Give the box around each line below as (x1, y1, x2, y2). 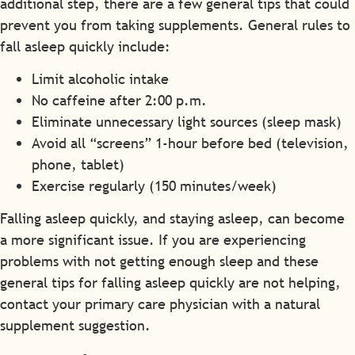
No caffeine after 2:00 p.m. (32, 91, 207, 110)
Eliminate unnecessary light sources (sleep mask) (32, 113, 342, 132)
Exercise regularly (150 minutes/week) (32, 177, 277, 196)
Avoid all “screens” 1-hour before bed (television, (32, 134, 349, 153)
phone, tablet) (32, 155, 124, 174)
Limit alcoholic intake (32, 70, 169, 89)
